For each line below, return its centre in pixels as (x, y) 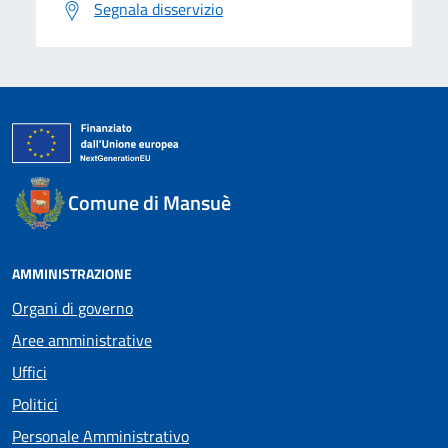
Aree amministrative (82, 339)
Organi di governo (72, 307)
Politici (35, 403)
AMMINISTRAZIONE (72, 273)
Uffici (29, 371)
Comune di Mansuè (149, 202)
